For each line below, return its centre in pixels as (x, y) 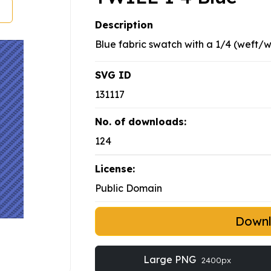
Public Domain (129, 188)
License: (115, 169)
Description (124, 25)
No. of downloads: (141, 122)
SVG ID (113, 75)
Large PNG (171, 260)
